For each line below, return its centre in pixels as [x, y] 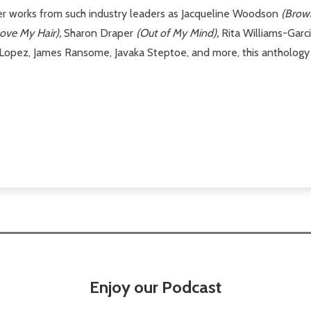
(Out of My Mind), [179, 33]
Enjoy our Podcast [155, 287]
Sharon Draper [100, 33]
